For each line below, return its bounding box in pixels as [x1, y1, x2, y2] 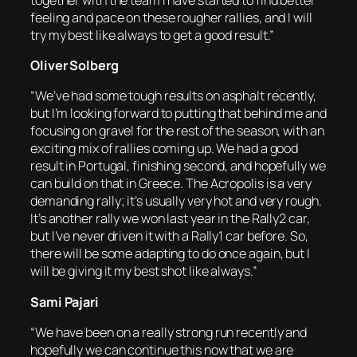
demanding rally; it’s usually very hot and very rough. [30, 192, 322, 210]
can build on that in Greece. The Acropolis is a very [30, 175, 312, 193]
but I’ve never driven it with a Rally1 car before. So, [30, 227, 308, 245]
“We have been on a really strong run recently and [30, 323, 308, 341]
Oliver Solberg [30, 57, 119, 75]
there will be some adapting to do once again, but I [30, 245, 310, 263]
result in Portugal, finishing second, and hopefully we [30, 157, 326, 175]
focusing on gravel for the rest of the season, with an [30, 122, 324, 140]
